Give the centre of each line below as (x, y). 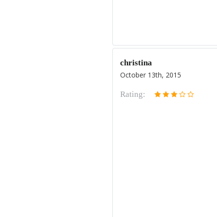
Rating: (133, 94)
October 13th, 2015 (151, 75)
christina (136, 63)
